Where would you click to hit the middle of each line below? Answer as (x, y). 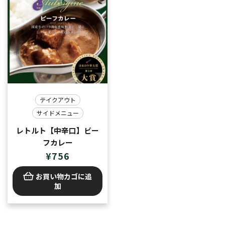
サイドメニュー (58, 113)
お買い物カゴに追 (64, 176)
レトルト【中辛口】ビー (58, 130)
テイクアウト (58, 99)
